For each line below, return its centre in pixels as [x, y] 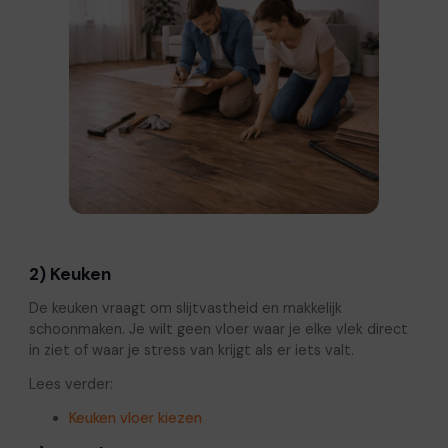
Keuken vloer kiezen [135, 418]
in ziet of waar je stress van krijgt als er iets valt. [191, 350]
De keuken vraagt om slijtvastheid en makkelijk [185, 308]
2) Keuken [69, 274]
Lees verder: [70, 384]
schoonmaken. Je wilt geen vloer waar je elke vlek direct [218, 329]
